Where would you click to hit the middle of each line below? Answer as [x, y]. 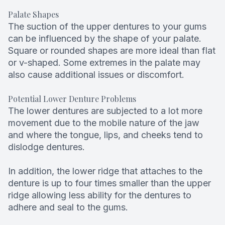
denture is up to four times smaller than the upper [109, 183]
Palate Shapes [33, 15]
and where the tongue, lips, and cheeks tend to [105, 135]
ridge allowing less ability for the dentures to [100, 195]
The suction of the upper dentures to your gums [107, 27]
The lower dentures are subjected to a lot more [105, 111]
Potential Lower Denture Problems [72, 99]
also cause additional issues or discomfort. [96, 75]
